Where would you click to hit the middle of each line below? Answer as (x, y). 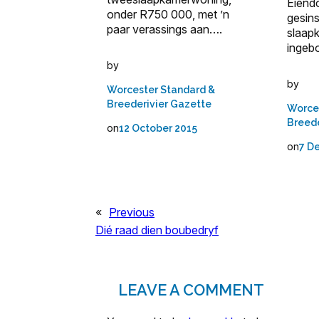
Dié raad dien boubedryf (157, 230)
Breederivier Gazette (159, 104)
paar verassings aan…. (164, 30)
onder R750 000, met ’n (168, 15)
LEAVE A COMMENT (191, 291)
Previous (132, 213)
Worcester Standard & (161, 90)
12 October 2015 (158, 129)
